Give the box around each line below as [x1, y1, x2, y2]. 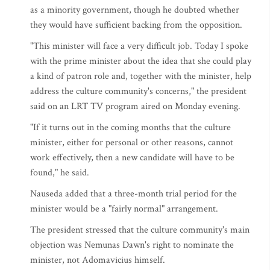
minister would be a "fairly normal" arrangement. [30, 202, 218, 215]
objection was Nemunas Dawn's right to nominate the [30, 239, 234, 251]
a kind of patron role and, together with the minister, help [30, 70, 251, 83]
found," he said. [30, 166, 89, 179]
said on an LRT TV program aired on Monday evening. [30, 100, 240, 113]
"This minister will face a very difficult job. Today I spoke [30, 40, 248, 52]
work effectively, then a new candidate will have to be [30, 151, 234, 164]
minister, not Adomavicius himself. [30, 254, 165, 266]
